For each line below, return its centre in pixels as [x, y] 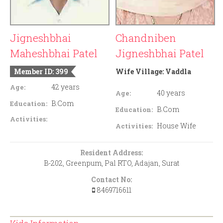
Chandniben [146, 38]
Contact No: [111, 180]
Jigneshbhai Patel [160, 54]
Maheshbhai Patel [54, 54]
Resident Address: [111, 153]
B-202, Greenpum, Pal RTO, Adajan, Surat [111, 163]
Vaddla [178, 72]
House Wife [177, 126]
